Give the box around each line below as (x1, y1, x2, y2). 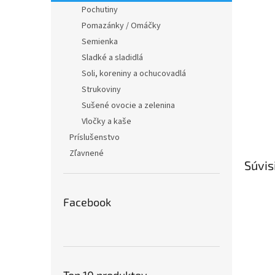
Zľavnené (69, 147, 104, 160)
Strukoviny (82, 83, 121, 96)
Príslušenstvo (69, 131, 120, 144)
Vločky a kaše (82, 115, 131, 128)
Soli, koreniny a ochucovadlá (82, 68, 186, 80)
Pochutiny (82, 4, 118, 16)
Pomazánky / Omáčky (82, 20, 161, 32)
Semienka (82, 36, 118, 48)
